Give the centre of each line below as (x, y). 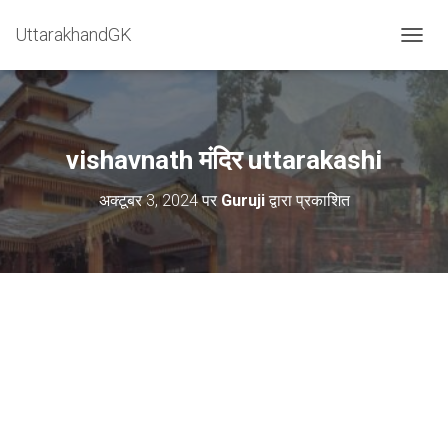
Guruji (242, 200)
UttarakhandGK (73, 34)
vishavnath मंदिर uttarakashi (224, 160)
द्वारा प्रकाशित (307, 200)
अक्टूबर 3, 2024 (148, 200)
